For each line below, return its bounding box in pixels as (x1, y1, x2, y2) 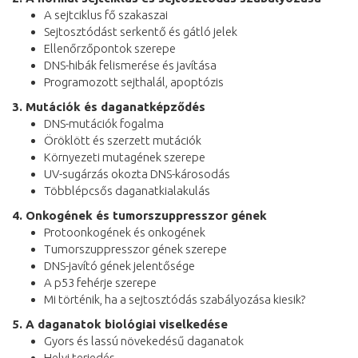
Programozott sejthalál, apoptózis (44, 74, 224, 89)
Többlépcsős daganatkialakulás (44, 183, 210, 197)
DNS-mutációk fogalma (44, 116, 164, 130)
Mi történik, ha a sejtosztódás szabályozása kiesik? (44, 292, 305, 306)
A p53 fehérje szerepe (44, 275, 157, 289)
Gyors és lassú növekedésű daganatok (44, 333, 244, 348)
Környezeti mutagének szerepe (44, 149, 205, 164)
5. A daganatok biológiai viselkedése (12, 316, 228, 331)
